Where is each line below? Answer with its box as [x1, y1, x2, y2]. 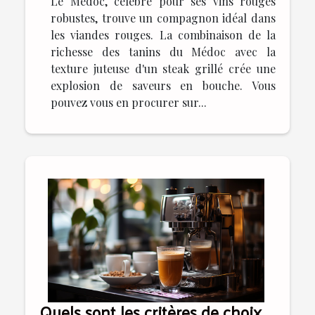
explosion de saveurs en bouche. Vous [51, 78, 276, 94]
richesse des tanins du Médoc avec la [51, 44, 276, 60]
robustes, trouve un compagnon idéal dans [51, 11, 276, 26]
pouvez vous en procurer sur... [51, 95, 207, 110]
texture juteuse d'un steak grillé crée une [51, 61, 276, 77]
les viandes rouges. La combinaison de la [51, 27, 276, 43]
